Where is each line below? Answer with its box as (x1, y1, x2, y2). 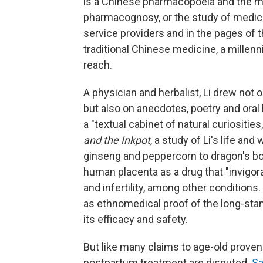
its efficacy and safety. (83, 213, 188, 226)
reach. (83, 59, 112, 72)
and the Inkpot (83, 134, 150, 147)
